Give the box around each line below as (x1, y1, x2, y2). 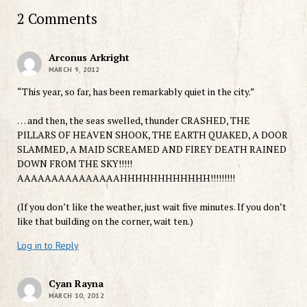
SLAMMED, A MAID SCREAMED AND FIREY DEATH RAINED (16, 142, 286, 156)
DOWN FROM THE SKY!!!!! (16, 156, 132, 170)
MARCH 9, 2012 (48, 64, 100, 74)
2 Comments (16, 8, 97, 28)
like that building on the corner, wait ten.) (16, 214, 193, 228)
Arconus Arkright (48, 50, 130, 64)
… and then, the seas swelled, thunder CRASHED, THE (16, 113, 250, 127)
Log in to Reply (16, 238, 79, 251)
